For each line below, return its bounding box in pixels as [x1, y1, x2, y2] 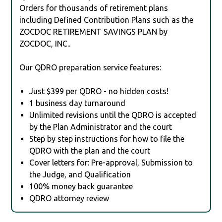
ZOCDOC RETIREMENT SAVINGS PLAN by [19, 27, 168, 36]
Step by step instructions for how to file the [29, 134, 185, 143]
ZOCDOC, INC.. [19, 39, 71, 48]
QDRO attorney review [29, 193, 110, 203]
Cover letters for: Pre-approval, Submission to [29, 158, 193, 167]
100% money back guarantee [29, 181, 133, 191]
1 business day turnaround [29, 98, 126, 108]
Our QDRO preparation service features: [19, 62, 162, 72]
